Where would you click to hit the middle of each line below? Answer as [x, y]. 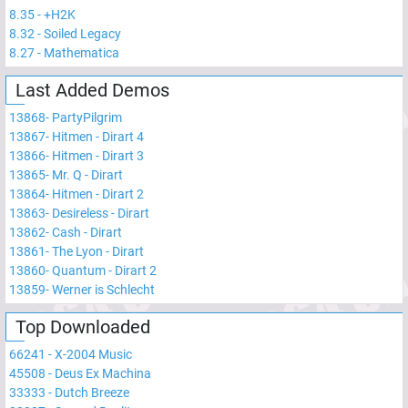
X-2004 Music [93, 355]
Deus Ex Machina [103, 374]
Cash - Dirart [87, 233]
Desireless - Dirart [101, 214]
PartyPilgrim [87, 118]
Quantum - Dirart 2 [104, 271]
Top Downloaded [83, 327]
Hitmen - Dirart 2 [98, 194]
